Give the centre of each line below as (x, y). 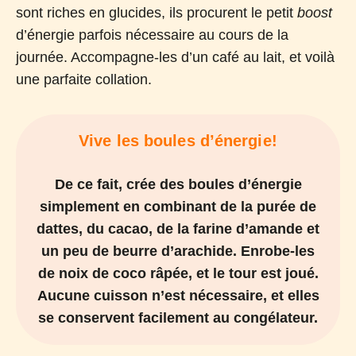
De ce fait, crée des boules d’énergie (178, 184)
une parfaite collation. (84, 79)
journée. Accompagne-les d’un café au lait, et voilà (175, 57)
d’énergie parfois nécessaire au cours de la (152, 35)
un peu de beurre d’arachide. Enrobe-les (178, 251)
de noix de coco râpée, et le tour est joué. (178, 273)
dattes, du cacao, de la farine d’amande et (178, 228)
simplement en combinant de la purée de (178, 206)
